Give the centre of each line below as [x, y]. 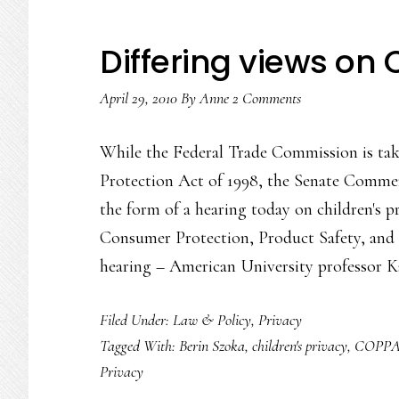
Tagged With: [139, 346]
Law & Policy [212, 320]
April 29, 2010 [138, 98]
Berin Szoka [212, 346]
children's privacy [300, 346]
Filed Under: [136, 320]
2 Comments [267, 98]
